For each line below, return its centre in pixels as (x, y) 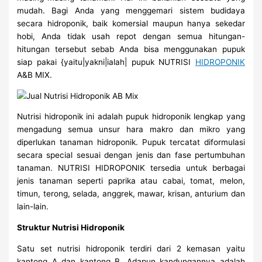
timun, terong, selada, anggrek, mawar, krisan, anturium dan (131, 194)
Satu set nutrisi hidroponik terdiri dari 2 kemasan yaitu (131, 248)
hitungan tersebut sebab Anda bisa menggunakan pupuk (131, 49)
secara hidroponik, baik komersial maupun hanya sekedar (131, 23)
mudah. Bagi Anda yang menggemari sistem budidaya (131, 10)
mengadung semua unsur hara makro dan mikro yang (131, 130)
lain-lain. (33, 207)
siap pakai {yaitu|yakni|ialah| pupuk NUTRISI (106, 62)
